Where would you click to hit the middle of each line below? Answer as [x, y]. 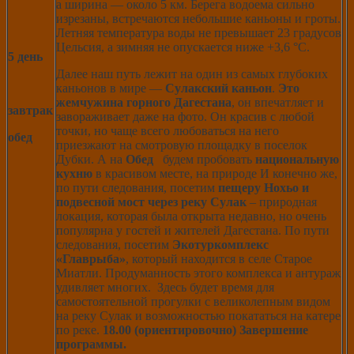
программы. [91, 344]
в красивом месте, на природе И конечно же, [215, 173]
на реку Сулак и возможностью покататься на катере [198, 315]
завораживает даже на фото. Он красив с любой [185, 116]
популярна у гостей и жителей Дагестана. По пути [193, 230]
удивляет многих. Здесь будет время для [165, 287]
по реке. [79, 330]
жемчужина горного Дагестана [144, 102]
